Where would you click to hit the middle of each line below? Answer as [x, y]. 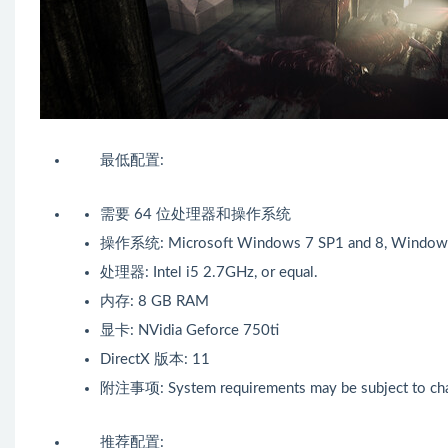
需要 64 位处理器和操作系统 [195, 215]
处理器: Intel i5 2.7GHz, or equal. [209, 273]
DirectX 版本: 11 [155, 360]
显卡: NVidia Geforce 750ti [189, 331]
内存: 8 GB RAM [154, 302]
